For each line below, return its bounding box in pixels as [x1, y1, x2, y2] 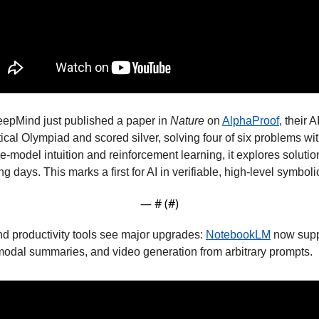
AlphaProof [222, 115, 279, 127]
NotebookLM [206, 229, 271, 241]
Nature [170, 115, 204, 127]
